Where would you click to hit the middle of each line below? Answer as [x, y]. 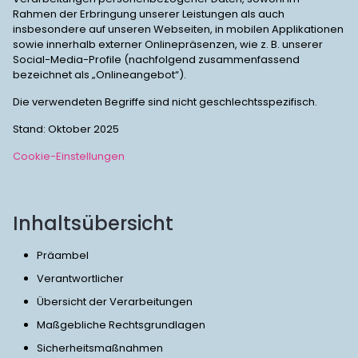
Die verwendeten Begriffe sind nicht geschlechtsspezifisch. [165, 102]
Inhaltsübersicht [93, 223]
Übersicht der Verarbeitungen [115, 302]
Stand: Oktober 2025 [66, 129]
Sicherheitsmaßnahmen [100, 348]
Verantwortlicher [80, 278]
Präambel [63, 255]
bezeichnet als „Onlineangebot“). [99, 75]
